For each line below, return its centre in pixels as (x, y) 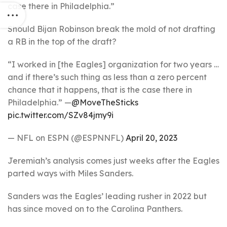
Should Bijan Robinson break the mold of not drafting (111, 29)
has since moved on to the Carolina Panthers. (95, 209)
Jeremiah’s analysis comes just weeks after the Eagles (113, 161)
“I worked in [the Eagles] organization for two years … (113, 64)
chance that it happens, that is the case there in (100, 90)
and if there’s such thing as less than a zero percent (107, 77)
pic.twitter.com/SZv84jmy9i (61, 115)
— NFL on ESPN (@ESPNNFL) (67, 138)
